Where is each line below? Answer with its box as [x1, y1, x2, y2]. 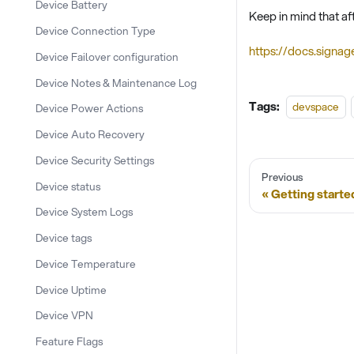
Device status [36, 178, 100, 194]
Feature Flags [36, 333, 103, 348]
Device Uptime [36, 281, 107, 297]
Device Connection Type [36, 23, 156, 38]
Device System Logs [36, 204, 133, 220]
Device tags [36, 230, 92, 245]
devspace [292, 99, 339, 115]
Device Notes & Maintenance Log [36, 74, 197, 90]
